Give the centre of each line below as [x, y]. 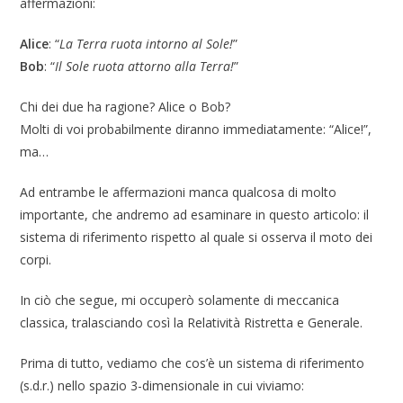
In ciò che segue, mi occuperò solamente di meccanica [180, 300]
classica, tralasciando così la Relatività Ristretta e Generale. [192, 323]
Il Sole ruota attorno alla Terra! [145, 67]
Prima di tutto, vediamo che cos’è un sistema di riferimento [193, 363]
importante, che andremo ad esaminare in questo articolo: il [195, 215]
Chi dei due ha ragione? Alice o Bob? [125, 107]
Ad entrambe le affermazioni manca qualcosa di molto [179, 193]
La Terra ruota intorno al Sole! [147, 44]
